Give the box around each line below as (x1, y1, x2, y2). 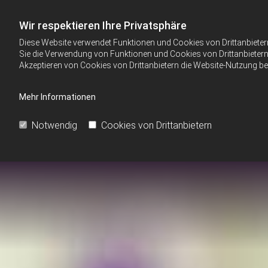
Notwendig (32, 120, 77, 131)
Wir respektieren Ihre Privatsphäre (19, 19, 187, 32)
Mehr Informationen (19, 92, 96, 102)
